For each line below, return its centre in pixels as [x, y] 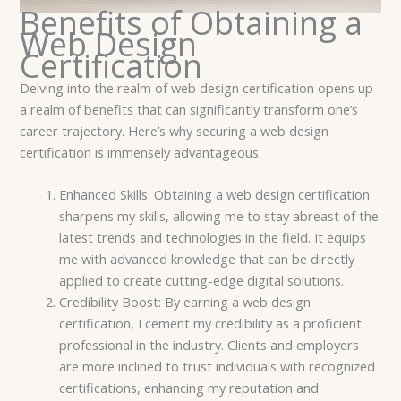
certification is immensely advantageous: [141, 152]
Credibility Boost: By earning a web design [185, 302]
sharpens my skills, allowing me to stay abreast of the [219, 216]
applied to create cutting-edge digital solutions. [202, 281]
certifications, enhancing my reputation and [189, 388]
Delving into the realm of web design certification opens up [197, 87]
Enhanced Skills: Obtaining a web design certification [215, 195]
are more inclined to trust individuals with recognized [218, 367]
